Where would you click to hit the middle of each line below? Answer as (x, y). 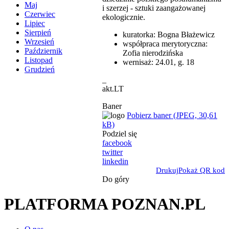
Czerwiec (40, 14)
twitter (112, 152)
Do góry (116, 179)
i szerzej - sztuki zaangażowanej (154, 8)
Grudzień (40, 70)
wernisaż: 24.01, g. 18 (158, 62)
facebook (117, 143)
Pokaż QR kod (202, 170)
